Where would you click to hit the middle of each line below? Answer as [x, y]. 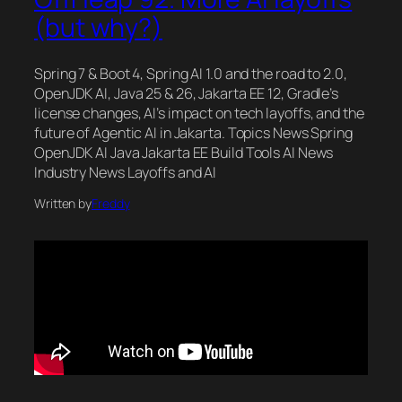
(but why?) [98, 28]
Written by [63, 203]
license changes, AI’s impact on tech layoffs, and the [199, 113]
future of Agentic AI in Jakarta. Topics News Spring [193, 132]
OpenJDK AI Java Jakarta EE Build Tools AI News [184, 152]
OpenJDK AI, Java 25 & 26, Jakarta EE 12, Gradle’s [187, 93]
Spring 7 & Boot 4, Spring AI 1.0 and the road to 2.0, [191, 73]
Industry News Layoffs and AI [126, 172]
